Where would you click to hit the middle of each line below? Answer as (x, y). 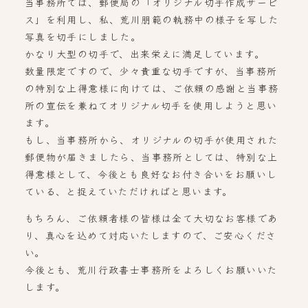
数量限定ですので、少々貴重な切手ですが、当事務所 (151, 71)
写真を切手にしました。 (83, 36)
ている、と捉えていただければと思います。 (129, 191)
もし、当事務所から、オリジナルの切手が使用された (151, 140)
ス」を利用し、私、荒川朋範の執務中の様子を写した (152, 19)
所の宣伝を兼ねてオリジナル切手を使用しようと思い (151, 105)
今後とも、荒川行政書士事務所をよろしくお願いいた (151, 269)
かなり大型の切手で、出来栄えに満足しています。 (145, 54)
